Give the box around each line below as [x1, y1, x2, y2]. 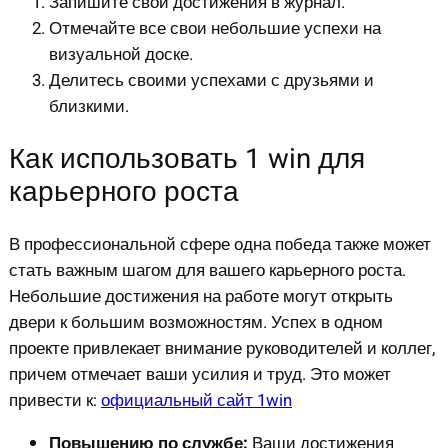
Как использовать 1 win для [8, 138, 365, 180]
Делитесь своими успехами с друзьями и [48, 67, 374, 93]
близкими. [48, 93, 129, 119]
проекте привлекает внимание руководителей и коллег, [8, 335, 435, 361]
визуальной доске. [48, 41, 193, 67]
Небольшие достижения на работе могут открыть [8, 283, 393, 309]
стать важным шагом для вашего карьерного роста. [8, 257, 406, 283]
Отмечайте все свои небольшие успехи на [48, 15, 381, 41]
